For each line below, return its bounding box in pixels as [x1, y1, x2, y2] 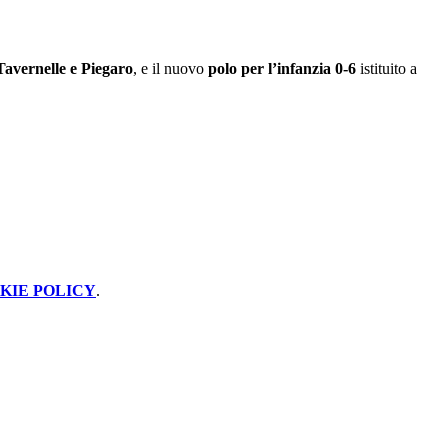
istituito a [356, 59, 417, 77]
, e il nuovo [133, 59, 208, 77]
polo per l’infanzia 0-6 [208, 59, 356, 77]
